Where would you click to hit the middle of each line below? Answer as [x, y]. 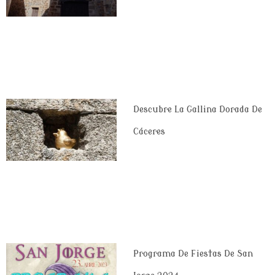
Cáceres [149, 131]
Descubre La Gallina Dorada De [197, 109]
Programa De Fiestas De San [193, 254]
